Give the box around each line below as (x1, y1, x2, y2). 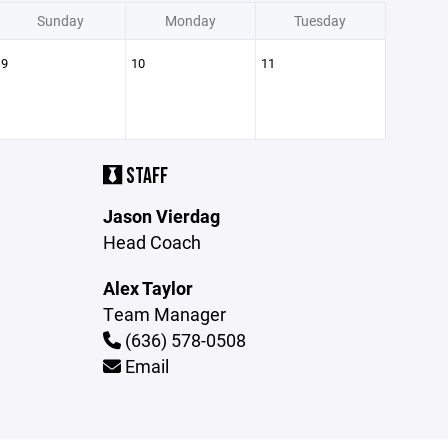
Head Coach (103, 230, 202, 254)
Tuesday (294, 11, 346, 30)
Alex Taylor (103, 276, 194, 300)
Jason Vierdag (103, 204, 221, 228)
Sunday (36, 11, 84, 30)
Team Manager (103, 302, 227, 326)
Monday (164, 11, 216, 30)
